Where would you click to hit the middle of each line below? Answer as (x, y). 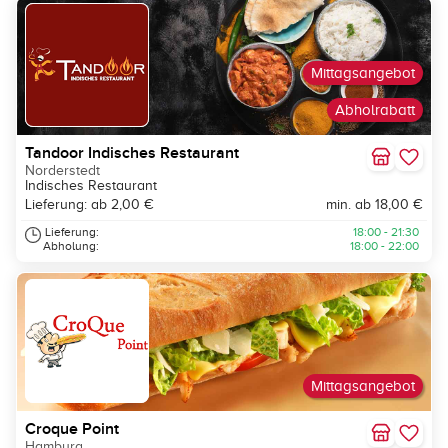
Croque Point (72, 429)
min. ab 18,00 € (374, 205)
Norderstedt (62, 171)
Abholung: (71, 246)
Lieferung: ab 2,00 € (89, 205)
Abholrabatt (375, 110)
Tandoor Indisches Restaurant (132, 153)
